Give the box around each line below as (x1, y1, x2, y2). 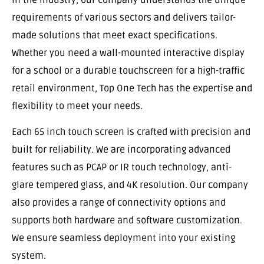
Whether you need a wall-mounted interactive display (12, 47, 245, 59)
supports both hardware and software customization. (12, 214, 242, 227)
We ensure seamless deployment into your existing (12, 232, 235, 245)
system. (12, 250, 46, 262)
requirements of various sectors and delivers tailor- (12, 11, 236, 24)
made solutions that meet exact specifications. (12, 29, 217, 41)
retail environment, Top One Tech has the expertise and (12, 82, 252, 94)
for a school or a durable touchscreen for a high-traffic (12, 64, 245, 77)
